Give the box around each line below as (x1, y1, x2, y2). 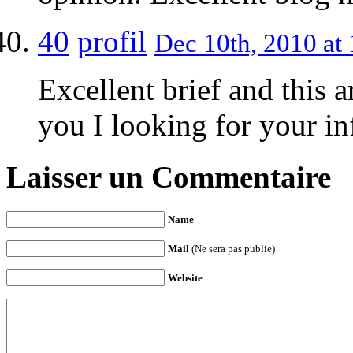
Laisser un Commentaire (6, 159, 331, 194)
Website (168, 272, 203, 284)
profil (77, 24, 147, 58)
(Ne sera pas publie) (189, 243, 275, 255)
